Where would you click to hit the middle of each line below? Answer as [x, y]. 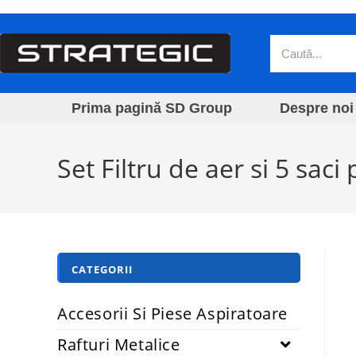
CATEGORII [102, 269]
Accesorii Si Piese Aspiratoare [172, 313]
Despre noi [317, 108]
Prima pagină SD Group [152, 108]
